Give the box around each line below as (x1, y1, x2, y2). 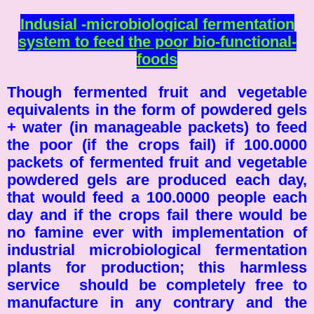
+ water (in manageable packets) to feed (7, 118, 307, 136)
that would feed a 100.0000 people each (7, 188, 307, 206)
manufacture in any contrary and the (7, 293, 307, 311)
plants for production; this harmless (7, 258, 307, 276)
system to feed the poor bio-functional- (18, 32, 296, 50)
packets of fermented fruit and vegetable (7, 153, 307, 171)
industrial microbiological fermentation (7, 240, 307, 259)
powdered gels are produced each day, (7, 170, 307, 189)
